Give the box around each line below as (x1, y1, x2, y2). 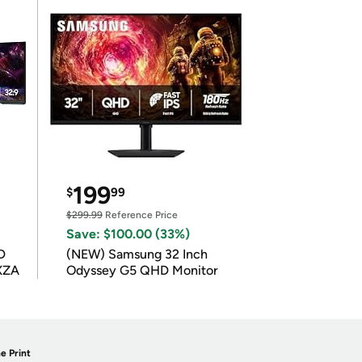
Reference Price (102, 209, 178, 221)
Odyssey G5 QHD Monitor (65, 263, 218, 278)
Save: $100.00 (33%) (65, 226, 190, 242)
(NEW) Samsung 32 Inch (65, 246, 208, 262)
